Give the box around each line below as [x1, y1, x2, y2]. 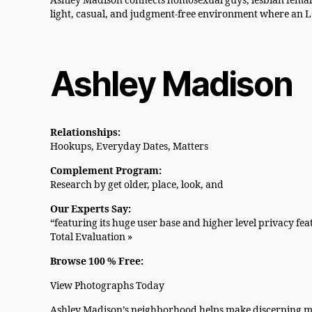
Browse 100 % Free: [50, 256, 143, 268]
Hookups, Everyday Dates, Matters [50, 141, 208, 153]
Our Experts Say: [50, 203, 131, 216]
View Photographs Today [50, 280, 164, 292]
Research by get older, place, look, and [50, 179, 224, 192]
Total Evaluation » [50, 231, 132, 244]
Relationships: [50, 127, 120, 139]
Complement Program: [50, 165, 162, 178]
